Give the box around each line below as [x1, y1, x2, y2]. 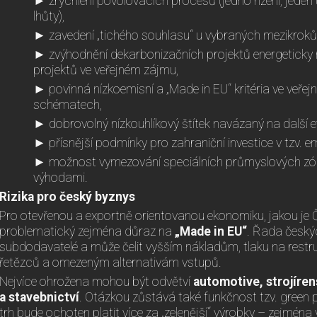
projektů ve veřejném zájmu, [33, 63, 178, 77]
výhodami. [33, 171, 88, 185]
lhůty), [33, 9, 64, 23]
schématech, [33, 98, 102, 112]
